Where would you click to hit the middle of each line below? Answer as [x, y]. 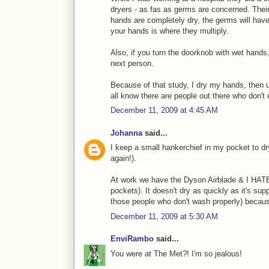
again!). [123, 159]
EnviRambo [132, 239]
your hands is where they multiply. [170, 31]
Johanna [126, 133]
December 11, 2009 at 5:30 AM [164, 216]
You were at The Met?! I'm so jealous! [176, 253]
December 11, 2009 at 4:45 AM [164, 110]
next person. [132, 63]
